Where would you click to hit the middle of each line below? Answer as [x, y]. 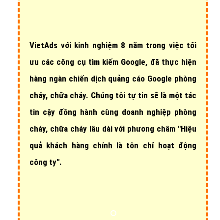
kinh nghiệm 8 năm [109, 57]
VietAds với [52, 57]
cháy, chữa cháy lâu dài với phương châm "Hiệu [113, 141]
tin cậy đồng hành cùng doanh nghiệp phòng [113, 124]
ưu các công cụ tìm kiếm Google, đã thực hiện [113, 74]
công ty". [46, 174]
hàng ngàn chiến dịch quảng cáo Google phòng [113, 91]
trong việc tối [169, 57]
